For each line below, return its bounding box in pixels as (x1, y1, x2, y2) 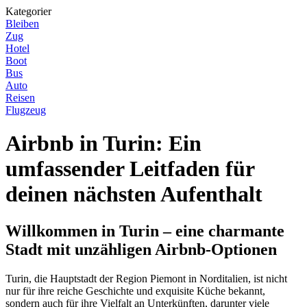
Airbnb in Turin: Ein (5, 131, 201, 156)
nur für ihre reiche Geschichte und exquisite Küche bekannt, (5, 284, 265, 297)
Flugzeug (5, 104, 46, 116)
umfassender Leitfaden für (5, 156, 254, 182)
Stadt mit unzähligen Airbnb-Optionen (5, 240, 277, 258)
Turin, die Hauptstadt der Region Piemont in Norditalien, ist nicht (5, 272, 287, 284)
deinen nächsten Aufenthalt (5, 182, 262, 207)
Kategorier (5, 5, 51, 17)
